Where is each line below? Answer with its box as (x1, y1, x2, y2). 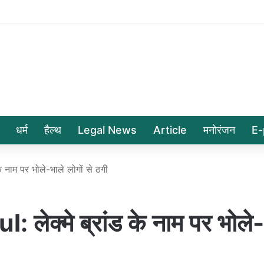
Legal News (78, 124, 137, 136)
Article (153, 124, 187, 136)
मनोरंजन (203, 124, 235, 136)
